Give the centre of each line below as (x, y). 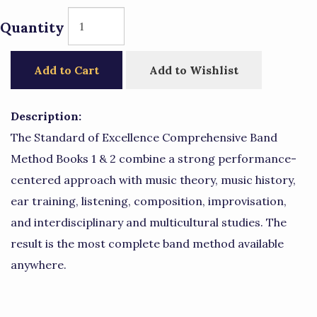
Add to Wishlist (194, 70)
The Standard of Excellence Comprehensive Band (144, 137)
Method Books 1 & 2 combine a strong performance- (154, 158)
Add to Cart (67, 70)
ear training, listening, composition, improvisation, (149, 201)
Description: (46, 116)
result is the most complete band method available (147, 243)
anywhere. (39, 265)
